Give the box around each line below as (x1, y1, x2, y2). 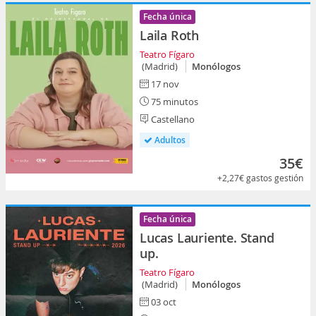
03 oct (149, 296, 176, 308)
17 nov (149, 78, 179, 90)
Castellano (149, 113, 195, 126)
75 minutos (149, 95, 198, 108)
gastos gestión (246, 172, 303, 183)
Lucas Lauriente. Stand (140, 229, 274, 246)
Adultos (152, 134, 186, 146)
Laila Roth (140, 27, 199, 44)
